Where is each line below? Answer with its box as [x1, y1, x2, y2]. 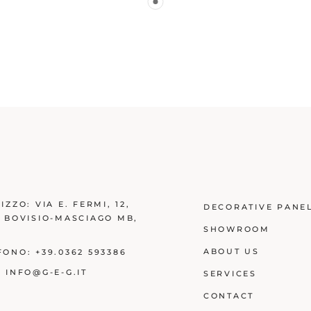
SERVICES [203, 269, 257, 279]
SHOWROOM [203, 224, 270, 235]
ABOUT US [203, 246, 260, 257]
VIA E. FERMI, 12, [35, 199, 131, 210]
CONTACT [203, 291, 254, 301]
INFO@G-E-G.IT [6, 267, 87, 278]
